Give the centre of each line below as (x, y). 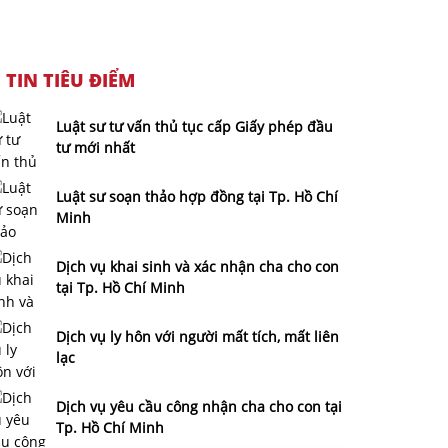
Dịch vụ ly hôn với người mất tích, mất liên (197, 337)
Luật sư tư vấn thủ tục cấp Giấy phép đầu (194, 127)
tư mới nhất (95, 148)
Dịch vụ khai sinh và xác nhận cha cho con (197, 267)
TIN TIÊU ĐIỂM (70, 80)
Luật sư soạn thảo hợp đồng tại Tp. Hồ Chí (197, 197)
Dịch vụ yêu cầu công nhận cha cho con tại (199, 407)
